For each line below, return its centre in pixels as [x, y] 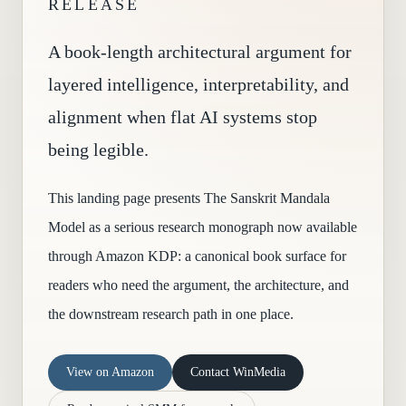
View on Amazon [110, 372]
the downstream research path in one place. [171, 314]
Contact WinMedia [238, 372]
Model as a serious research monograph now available [203, 227]
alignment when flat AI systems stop [183, 117]
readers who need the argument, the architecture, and [198, 285]
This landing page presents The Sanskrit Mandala [189, 198]
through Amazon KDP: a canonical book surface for [197, 256]
